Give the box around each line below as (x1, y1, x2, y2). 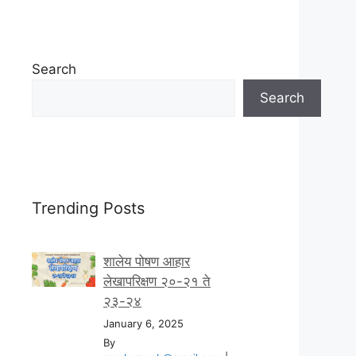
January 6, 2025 (103, 316, 184, 330)
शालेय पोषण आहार (103, 253, 190, 269)
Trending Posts (32, 198, 145, 218)
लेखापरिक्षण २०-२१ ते (103, 273, 211, 289)
